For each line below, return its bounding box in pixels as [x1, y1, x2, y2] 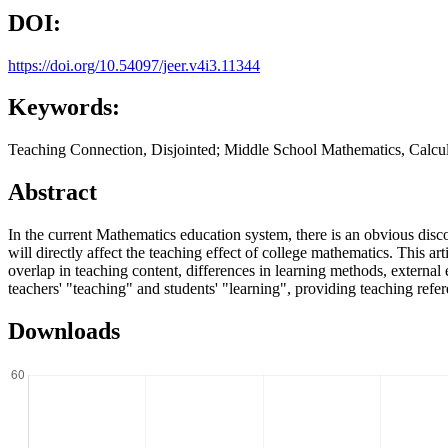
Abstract [8, 179, 97, 206]
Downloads [8, 318, 120, 345]
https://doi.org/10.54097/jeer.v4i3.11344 [8, 56, 260, 74]
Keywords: [8, 94, 120, 121]
